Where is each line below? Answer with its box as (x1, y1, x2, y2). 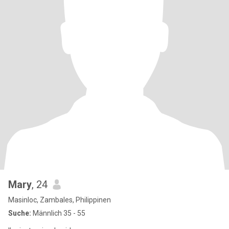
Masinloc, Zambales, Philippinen (8, 196, 111, 204)
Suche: (8, 209, 31, 217)
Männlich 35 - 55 (31, 209, 85, 217)
